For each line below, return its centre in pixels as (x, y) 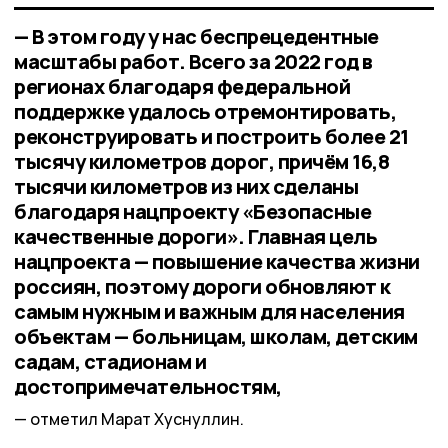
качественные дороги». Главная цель (195, 236)
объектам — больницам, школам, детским (216, 336)
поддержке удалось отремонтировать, (205, 111)
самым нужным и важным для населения (209, 311)
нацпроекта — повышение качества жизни (217, 261)
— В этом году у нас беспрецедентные (196, 36)
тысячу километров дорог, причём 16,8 (201, 161)
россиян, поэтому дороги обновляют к (202, 286)
